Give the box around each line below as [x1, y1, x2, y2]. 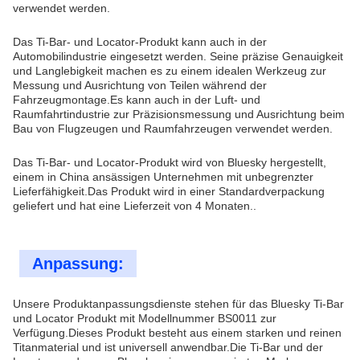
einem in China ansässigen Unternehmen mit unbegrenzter [13, 170, 313, 183]
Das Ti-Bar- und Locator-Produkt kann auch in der [13, 35, 267, 48]
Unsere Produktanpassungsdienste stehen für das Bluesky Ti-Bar [13, 297, 344, 310]
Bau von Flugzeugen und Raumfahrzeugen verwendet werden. [13, 122, 333, 135]
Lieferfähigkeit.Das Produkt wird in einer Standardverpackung [13, 185, 325, 198]
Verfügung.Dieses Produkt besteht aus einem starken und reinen [13, 326, 342, 339]
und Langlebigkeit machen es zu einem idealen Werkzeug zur [13, 64, 326, 77]
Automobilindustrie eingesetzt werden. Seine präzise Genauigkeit [13, 50, 343, 63]
